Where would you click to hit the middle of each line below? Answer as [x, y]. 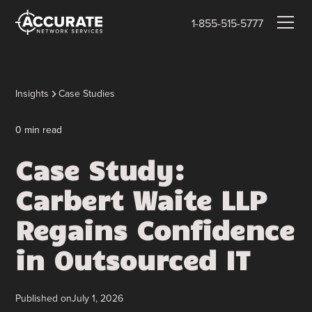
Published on [44, 298]
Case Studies [87, 94]
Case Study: [101, 170]
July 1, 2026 [98, 298]
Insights [32, 94]
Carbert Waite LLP [141, 200]
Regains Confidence [155, 229]
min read [42, 130]
